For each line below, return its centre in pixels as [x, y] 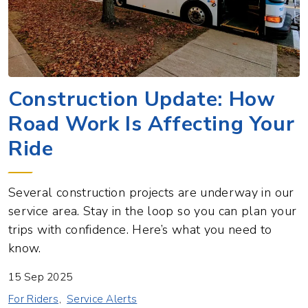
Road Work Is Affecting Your [152, 124]
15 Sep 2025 [41, 277]
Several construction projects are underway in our [151, 193]
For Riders [34, 299]
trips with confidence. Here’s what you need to [140, 230]
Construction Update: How [142, 100]
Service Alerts [102, 299]
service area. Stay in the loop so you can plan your [153, 211]
